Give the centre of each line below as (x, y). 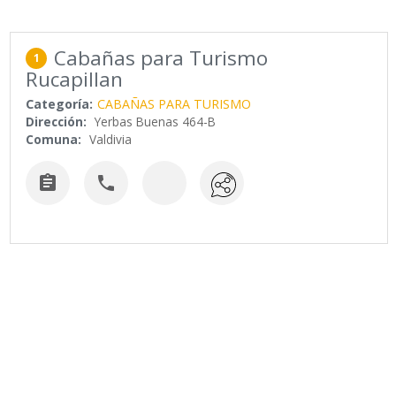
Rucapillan (75, 80)
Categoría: (60, 104)
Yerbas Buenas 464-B (156, 122)
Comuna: (54, 140)
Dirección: (57, 122)
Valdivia (111, 140)
